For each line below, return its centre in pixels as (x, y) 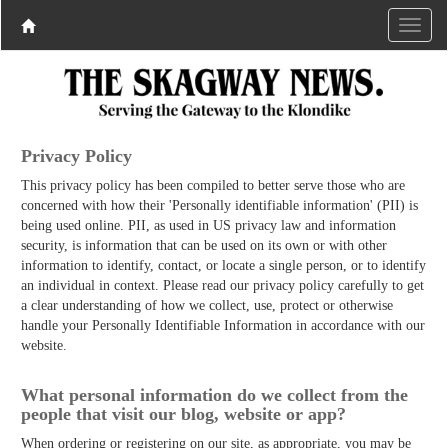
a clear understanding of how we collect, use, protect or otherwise (207, 305)
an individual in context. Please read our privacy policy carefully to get (222, 285)
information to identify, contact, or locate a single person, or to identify (223, 265)
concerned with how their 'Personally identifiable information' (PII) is (219, 205)
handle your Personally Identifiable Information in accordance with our (223, 325)
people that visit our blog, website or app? (183, 413)
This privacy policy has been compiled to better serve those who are (213, 185)
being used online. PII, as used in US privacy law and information (208, 225)
